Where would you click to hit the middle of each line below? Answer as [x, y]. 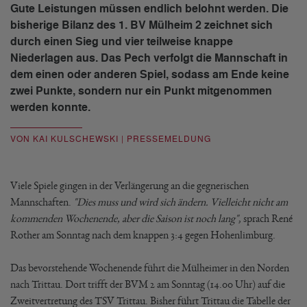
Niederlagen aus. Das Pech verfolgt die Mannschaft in [149, 58]
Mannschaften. [42, 202]
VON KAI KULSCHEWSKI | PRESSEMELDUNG [111, 139]
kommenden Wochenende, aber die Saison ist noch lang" [124, 218]
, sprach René [266, 218]
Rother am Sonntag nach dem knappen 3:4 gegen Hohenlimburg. [143, 235]
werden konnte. [50, 108]
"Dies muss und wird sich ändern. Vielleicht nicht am [181, 202]
